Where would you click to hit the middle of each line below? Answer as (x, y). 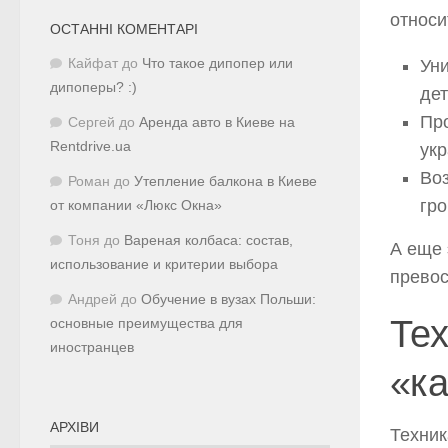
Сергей (91, 122)
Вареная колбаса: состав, (208, 240)
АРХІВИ (74, 426)
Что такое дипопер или (217, 63)
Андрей (92, 299)
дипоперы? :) (93, 87)
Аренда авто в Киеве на (217, 122)
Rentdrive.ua (90, 146)
